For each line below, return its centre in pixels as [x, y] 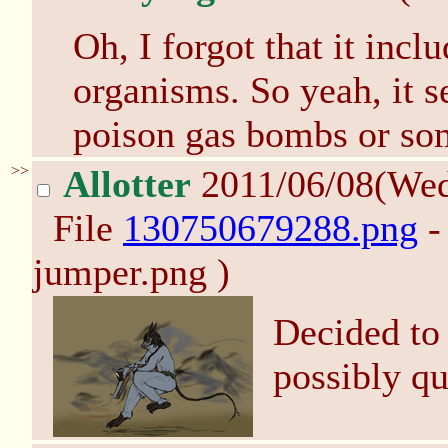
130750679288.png [270, 228]
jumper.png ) [131, 272]
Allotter [127, 184]
